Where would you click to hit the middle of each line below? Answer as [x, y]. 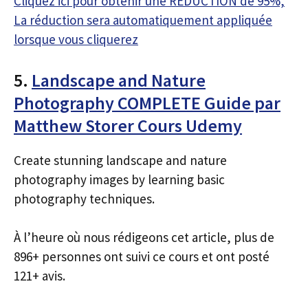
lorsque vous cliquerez [76, 39]
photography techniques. [84, 198]
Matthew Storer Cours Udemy [128, 125]
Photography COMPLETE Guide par [147, 102]
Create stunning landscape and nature [120, 160]
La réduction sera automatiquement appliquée [143, 20]
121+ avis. [40, 276]
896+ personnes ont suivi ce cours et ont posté [142, 256]
